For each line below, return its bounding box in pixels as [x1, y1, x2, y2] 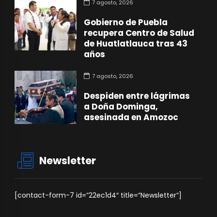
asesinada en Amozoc [84, 111, 179, 124]
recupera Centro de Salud [84, 27, 195, 39]
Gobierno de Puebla [84, 16, 168, 28]
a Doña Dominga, [84, 101, 158, 113]
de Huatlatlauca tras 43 [84, 37, 188, 49]
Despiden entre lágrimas [84, 90, 190, 102]
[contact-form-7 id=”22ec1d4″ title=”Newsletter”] [15, 190, 182, 200]
